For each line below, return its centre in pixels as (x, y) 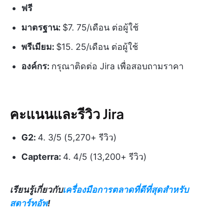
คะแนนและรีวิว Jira (67, 113)
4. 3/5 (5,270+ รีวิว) (77, 137)
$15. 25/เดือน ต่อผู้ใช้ (97, 46)
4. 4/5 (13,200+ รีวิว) (105, 156)
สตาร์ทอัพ (29, 203)
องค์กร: (36, 66)
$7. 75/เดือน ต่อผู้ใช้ (101, 27)
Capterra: (42, 156)
